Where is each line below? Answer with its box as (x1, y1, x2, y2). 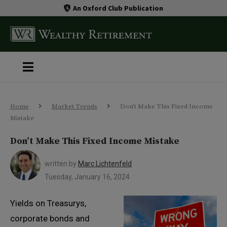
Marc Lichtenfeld (78, 160, 132, 168)
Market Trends (52, 102, 97, 110)
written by (45, 160, 78, 168)
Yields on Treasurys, (10, 198, 86, 208)
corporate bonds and (10, 213, 90, 223)
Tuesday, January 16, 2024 (45, 173, 130, 181)
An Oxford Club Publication (73, 3, 164, 13)
